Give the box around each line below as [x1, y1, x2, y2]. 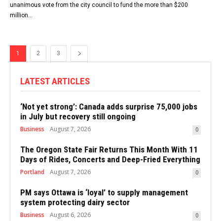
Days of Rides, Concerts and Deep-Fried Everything [20, 154, 200, 165]
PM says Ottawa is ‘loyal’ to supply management [20, 187, 188, 198]
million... [10, 12, 33, 19]
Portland [20, 168, 44, 177]
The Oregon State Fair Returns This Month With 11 [20, 145, 198, 155]
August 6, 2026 [50, 211, 91, 220]
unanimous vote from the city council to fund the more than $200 [10, 1, 188, 9]
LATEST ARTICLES [20, 75, 90, 87]
